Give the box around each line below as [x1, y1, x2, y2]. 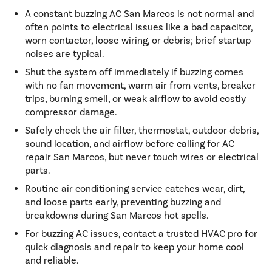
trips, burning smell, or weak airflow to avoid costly [25, 93, 246, 106]
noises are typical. [25, 48, 104, 61]
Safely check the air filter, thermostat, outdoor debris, [25, 124, 259, 137]
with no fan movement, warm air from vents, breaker [25, 80, 256, 92]
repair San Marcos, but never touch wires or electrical [25, 151, 259, 164]
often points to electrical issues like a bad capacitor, [25, 21, 253, 34]
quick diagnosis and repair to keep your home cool [25, 241, 244, 254]
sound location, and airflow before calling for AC [25, 138, 234, 151]
